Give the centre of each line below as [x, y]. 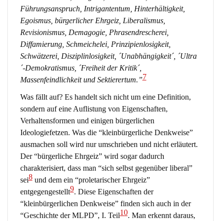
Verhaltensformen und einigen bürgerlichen [87, 121]
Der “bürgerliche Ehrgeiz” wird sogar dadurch [92, 156]
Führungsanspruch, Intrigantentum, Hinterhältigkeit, [102, 8]
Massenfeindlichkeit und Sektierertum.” [81, 79]
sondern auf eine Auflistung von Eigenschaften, [94, 109]
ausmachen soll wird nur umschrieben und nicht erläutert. [109, 145]
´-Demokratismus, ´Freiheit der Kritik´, [81, 68]
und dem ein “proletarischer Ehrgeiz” [91, 180]
